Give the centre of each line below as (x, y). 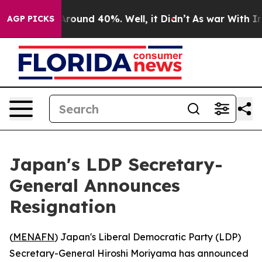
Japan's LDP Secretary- (116, 164)
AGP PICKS (31, 19)
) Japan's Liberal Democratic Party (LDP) (148, 237)
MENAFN (34, 237)
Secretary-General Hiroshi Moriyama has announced (129, 253)
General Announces (95, 185)
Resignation (63, 206)
